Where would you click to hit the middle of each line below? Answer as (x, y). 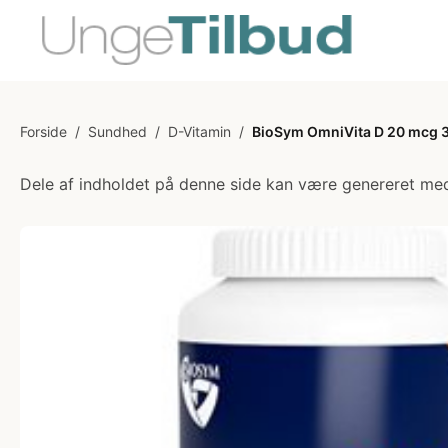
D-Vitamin (199, 131)
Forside (43, 131)
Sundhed (117, 131)
